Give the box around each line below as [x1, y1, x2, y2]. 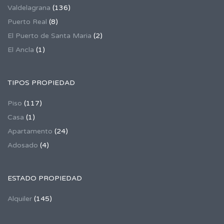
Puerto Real [7, 17, 47, 26]
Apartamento [7, 126, 52, 135]
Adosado [7, 140, 38, 149]
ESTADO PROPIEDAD [7, 173, 82, 182]
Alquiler [7, 194, 32, 203]
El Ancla [7, 45, 34, 54]
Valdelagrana [7, 3, 50, 12]
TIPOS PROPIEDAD [7, 78, 75, 87]
